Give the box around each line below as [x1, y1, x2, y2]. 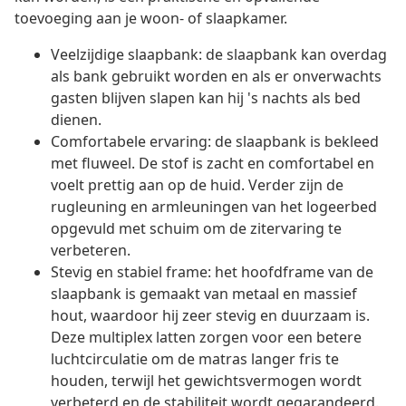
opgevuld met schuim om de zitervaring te [51, 218, 342, 239]
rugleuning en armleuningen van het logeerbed [51, 197, 377, 217]
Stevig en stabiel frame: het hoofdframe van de [51, 262, 373, 283]
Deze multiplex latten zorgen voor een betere [51, 327, 362, 348]
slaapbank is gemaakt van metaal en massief [51, 284, 357, 304]
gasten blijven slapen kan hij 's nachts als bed [51, 88, 361, 109]
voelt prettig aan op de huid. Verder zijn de [51, 175, 343, 196]
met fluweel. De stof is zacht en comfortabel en [51, 153, 374, 174]
